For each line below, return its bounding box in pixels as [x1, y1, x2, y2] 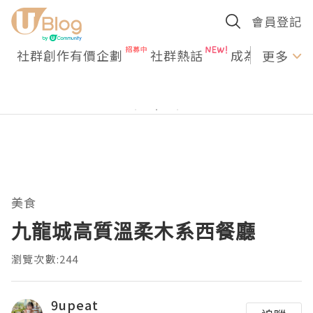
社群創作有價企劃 [17, 46, 123, 64]
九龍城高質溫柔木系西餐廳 [11, 218, 256, 245]
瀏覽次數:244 [11, 252, 79, 266]
